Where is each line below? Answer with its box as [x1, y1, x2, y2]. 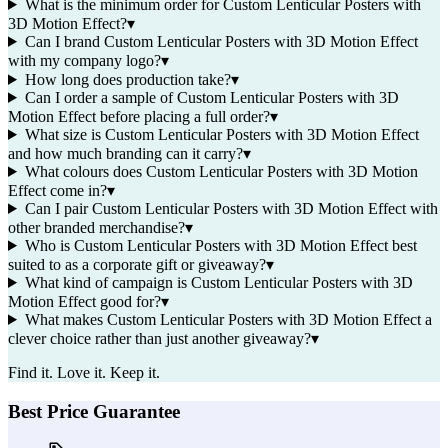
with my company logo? [8, 51, 161, 69]
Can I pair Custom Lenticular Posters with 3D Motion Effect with [24, 199, 438, 217]
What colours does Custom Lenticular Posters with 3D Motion [24, 162, 418, 180]
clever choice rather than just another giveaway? [8, 329, 311, 347]
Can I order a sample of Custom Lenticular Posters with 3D [24, 88, 399, 106]
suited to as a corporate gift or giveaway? [8, 255, 266, 273]
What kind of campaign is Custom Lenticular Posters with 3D [24, 273, 413, 291]
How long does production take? [24, 70, 231, 88]
